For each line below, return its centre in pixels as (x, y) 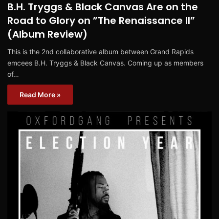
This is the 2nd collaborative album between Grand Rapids (100, 51)
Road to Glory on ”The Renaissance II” (101, 20)
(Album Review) (47, 34)
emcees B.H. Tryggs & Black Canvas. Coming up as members (105, 63)
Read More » (40, 94)
